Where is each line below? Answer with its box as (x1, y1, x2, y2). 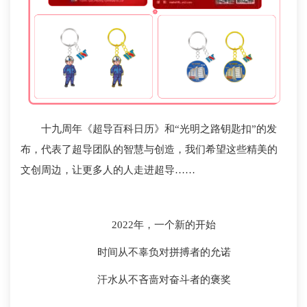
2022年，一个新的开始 (112, 219, 216, 231)
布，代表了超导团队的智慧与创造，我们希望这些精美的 (21, 144, 278, 156)
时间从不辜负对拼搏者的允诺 (97, 247, 231, 258)
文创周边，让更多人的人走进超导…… (21, 164, 195, 176)
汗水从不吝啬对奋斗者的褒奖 (97, 274, 231, 286)
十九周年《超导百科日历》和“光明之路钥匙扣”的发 (41, 123, 277, 135)
